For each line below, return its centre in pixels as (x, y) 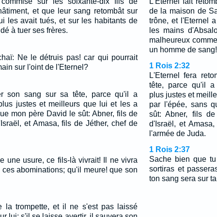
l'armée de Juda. (177, 133)
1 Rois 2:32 (169, 66)
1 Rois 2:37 (169, 149)
